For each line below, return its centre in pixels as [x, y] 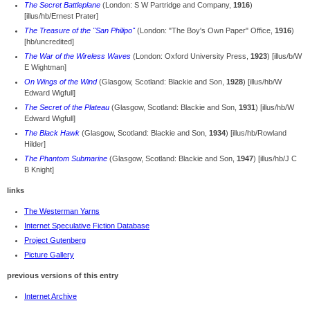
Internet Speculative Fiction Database [87, 226]
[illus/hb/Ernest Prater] [61, 16]
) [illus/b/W [284, 56]
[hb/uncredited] [49, 42]
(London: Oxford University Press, [191, 56]
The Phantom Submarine [66, 159]
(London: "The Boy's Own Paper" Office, [205, 31]
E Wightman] [45, 67]
